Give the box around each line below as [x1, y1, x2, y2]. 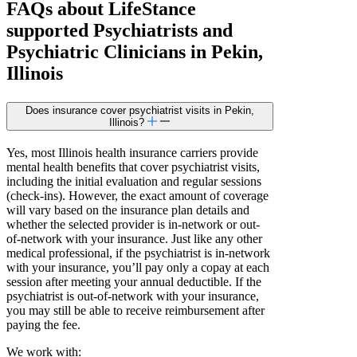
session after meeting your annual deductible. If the [6, 275, 261, 289]
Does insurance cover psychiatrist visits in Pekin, [25, 104, 254, 117]
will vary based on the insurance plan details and [6, 203, 249, 218]
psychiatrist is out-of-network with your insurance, [6, 289, 259, 304]
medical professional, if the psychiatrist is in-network [6, 246, 270, 261]
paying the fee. [6, 318, 80, 332]
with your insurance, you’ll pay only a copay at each [6, 261, 269, 275]
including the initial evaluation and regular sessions [6, 175, 261, 189]
